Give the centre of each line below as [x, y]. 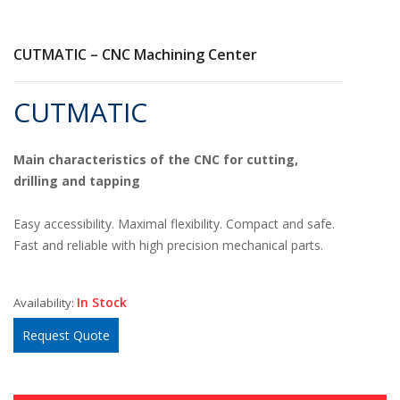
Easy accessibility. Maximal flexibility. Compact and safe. [174, 224]
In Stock [102, 302]
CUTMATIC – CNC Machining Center [135, 54]
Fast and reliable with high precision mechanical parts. [168, 245]
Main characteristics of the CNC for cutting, [156, 159]
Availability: [44, 303]
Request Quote [66, 335]
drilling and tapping [77, 181]
